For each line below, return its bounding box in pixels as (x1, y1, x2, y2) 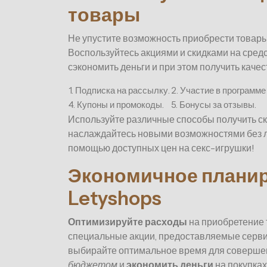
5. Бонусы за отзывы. (171, 99, 256, 111)
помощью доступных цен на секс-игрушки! (68, 142, 254, 154)
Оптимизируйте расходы (68, 216, 187, 228)
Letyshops (68, 187, 162, 210)
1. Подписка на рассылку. (69, 85, 170, 97)
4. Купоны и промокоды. (69, 99, 164, 111)
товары (68, 3, 140, 27)
